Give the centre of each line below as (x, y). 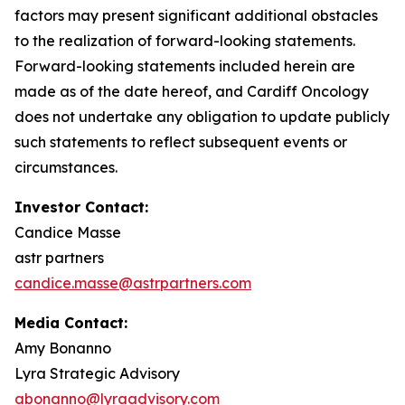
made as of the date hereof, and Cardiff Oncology (192, 91)
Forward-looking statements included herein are (185, 66)
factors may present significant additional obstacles (196, 15)
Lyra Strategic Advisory (99, 373)
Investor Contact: (81, 207)
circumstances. (66, 167)
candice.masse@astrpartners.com (133, 283)
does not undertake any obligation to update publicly (202, 117)
